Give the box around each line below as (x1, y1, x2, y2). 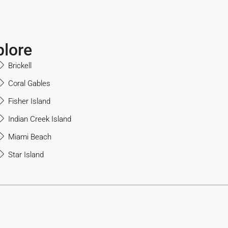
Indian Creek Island (8, 115, 71, 124)
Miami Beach (8, 132, 51, 141)
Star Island (8, 150, 44, 159)
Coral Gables (8, 79, 50, 88)
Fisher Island (8, 97, 50, 106)
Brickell (8, 61, 32, 70)
